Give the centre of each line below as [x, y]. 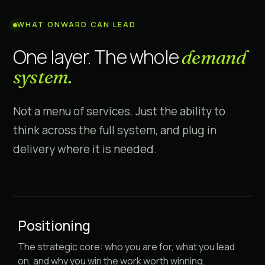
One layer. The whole [98, 57]
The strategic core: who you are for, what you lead [126, 247]
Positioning [54, 225]
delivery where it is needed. [85, 149]
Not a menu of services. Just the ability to [119, 111]
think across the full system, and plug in [115, 130]
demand [214, 57]
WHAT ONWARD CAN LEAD [77, 25]
